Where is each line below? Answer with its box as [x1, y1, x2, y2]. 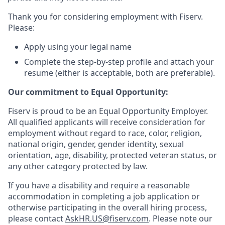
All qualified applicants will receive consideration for [8, 117, 205, 128]
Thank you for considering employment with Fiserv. [8, 11, 203, 22]
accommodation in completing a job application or [8, 191, 200, 202]
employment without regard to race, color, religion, [8, 128, 202, 139]
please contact [8, 213, 65, 224]
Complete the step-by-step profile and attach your [24, 56, 214, 67]
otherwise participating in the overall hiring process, [8, 202, 207, 213]
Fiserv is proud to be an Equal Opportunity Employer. [8, 105, 208, 117]
